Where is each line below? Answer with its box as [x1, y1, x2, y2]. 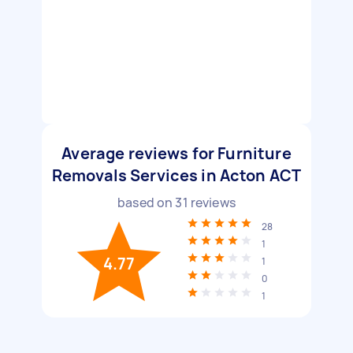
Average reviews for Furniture [61, 143, 292, 164]
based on [117, 194, 176, 211]
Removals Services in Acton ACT [51, 165, 302, 186]
